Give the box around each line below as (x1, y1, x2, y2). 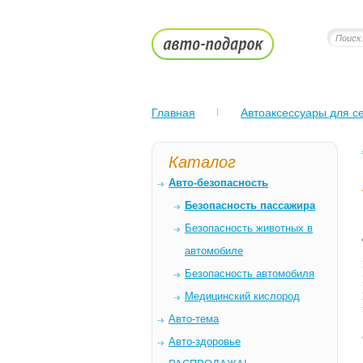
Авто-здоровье (169, 335, 241, 348)
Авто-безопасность (169, 177, 268, 189)
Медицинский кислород (185, 290, 300, 302)
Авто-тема (169, 313, 219, 325)
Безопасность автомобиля (185, 267, 314, 280)
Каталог (169, 153, 236, 171)
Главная (152, 106, 195, 119)
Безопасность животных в (185, 222, 313, 234)
